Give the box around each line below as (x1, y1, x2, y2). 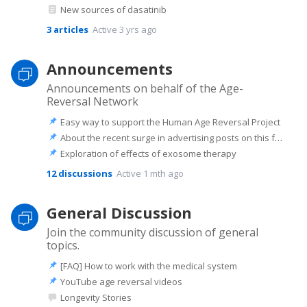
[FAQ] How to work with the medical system (60, 260, 237, 272)
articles (51, 23, 88, 36)
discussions (56, 167, 112, 180)
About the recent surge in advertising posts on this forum (60, 132, 275, 144)
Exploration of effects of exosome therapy (60, 147, 236, 160)
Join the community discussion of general (47, 225, 258, 240)
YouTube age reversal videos (60, 275, 182, 288)
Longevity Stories (60, 291, 132, 304)
